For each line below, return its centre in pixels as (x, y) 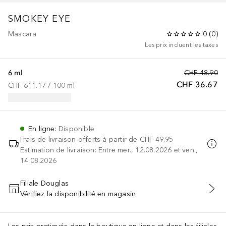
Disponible (76, 129)
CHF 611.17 (27, 85)
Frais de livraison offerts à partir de (79, 139)
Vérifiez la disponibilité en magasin (78, 194)
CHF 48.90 (201, 73)
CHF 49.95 (156, 139)
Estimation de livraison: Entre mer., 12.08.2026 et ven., (109, 150)
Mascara (22, 34)
